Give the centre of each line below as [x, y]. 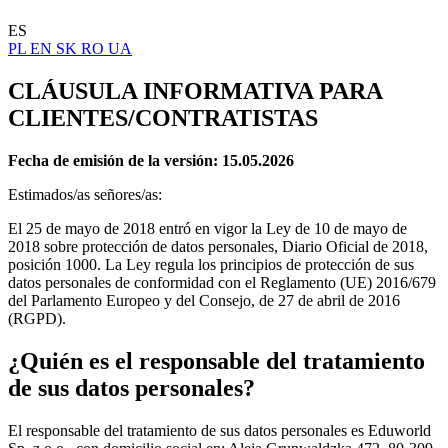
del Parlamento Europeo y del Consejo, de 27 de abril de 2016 [204, 300]
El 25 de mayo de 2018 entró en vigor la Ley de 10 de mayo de [207, 228]
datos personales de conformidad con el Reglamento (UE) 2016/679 [222, 282]
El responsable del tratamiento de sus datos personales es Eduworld [219, 430]
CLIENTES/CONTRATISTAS [163, 117]
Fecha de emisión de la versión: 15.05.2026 [151, 160]
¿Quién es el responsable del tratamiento [216, 360]
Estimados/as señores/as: [85, 194]
